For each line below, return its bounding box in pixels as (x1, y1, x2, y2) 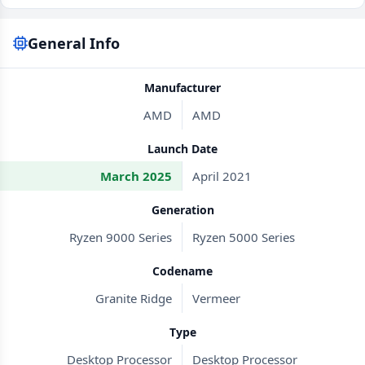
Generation (151, 202, 214, 218)
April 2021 (192, 168, 252, 184)
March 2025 (100, 168, 172, 184)
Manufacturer (144, 80, 221, 95)
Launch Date (147, 141, 218, 156)
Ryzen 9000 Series (69, 229, 172, 245)
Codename (152, 263, 213, 279)
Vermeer (192, 290, 240, 306)
